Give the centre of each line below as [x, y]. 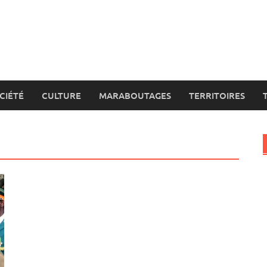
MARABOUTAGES [135, 95]
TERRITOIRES [217, 95]
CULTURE [61, 95]
